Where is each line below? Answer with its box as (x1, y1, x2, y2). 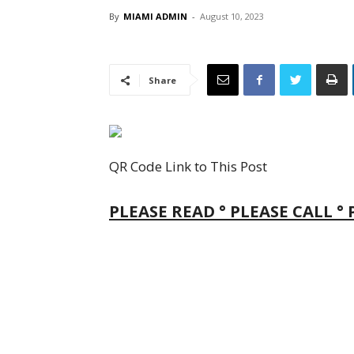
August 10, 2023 (200, 10, 264, 22)
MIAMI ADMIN (123, 10, 187, 22)
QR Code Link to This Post (109, 157, 267, 175)
